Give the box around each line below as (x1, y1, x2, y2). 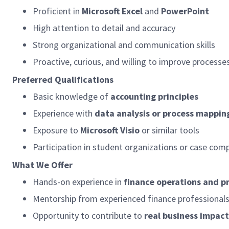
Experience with (33, 107, 95, 119)
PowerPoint (161, 5, 209, 17)
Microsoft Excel (82, 5, 143, 17)
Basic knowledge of (33, 90, 110, 102)
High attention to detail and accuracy (33, 22, 175, 34)
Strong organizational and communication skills (33, 39, 215, 51)
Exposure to (33, 124, 80, 136)
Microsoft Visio (80, 124, 142, 136)
